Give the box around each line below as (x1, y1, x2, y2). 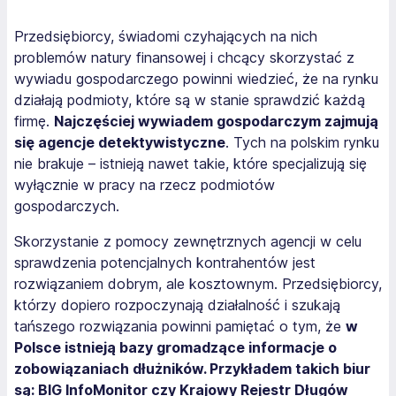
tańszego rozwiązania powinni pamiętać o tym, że (14, 316, 346, 335)
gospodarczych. (14, 196, 119, 215)
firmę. (14, 111, 54, 130)
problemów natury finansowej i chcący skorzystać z (14, 48, 354, 66)
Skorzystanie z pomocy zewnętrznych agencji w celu (14, 232, 362, 250)
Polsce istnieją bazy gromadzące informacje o (14, 338, 337, 356)
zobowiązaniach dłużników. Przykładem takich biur (14, 359, 370, 377)
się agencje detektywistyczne (14, 133, 225, 151)
